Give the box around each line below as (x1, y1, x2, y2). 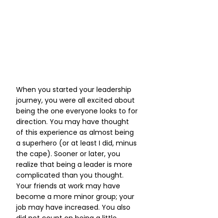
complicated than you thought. (16, 170, 126, 180)
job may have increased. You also (16, 202, 132, 212)
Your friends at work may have (16, 181, 122, 191)
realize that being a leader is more (16, 160, 134, 169)
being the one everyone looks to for (16, 106, 140, 116)
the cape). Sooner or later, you (16, 149, 122, 159)
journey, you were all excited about (16, 95, 137, 105)
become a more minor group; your (16, 192, 136, 201)
